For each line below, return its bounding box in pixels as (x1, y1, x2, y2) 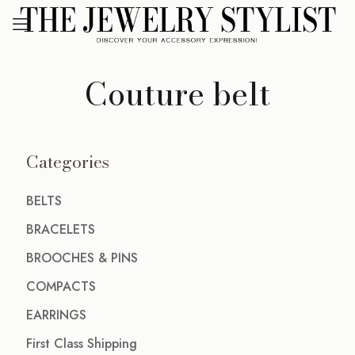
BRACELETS (26, 220, 95, 239)
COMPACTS (26, 277, 96, 296)
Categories (26, 149, 109, 174)
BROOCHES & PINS (26, 249, 138, 267)
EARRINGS (26, 306, 86, 324)
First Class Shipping (26, 334, 137, 353)
